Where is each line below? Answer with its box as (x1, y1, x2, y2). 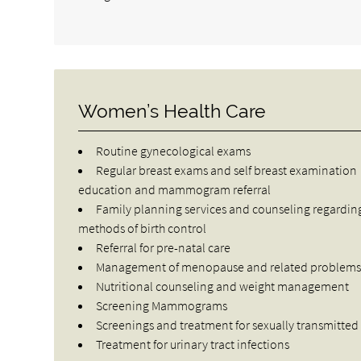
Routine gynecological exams (96, 142, 251, 159)
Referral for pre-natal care (96, 239, 231, 255)
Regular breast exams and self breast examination (96, 161, 358, 178)
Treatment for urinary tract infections (96, 335, 290, 352)
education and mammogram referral (78, 180, 272, 197)
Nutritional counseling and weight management (96, 277, 350, 294)
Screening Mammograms (96, 297, 228, 313)
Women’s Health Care (78, 100, 267, 122)
